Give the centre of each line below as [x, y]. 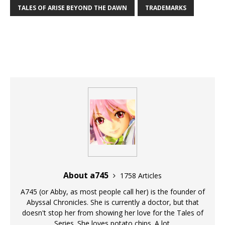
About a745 [87, 176]
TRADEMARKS [166, 8]
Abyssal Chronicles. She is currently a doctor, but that [113, 202]
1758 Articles [141, 176]
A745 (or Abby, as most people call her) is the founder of [113, 192]
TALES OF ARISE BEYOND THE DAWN [72, 8]
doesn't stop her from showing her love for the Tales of [113, 213]
